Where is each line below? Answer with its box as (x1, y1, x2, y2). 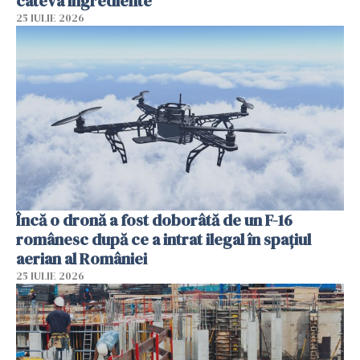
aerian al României (16, 247, 147, 270)
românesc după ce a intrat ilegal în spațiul (16, 227, 311, 251)
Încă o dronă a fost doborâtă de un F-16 (16, 208, 292, 231)
